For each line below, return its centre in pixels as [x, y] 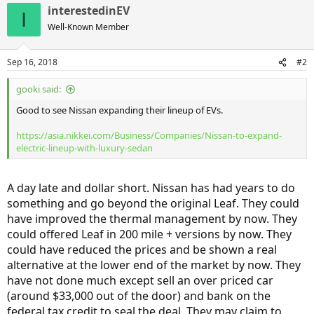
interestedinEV [89, 11]
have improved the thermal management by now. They [152, 219]
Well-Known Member [88, 27]
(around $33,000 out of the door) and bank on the [139, 296]
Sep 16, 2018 [32, 62]
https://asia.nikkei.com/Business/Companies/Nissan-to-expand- [149, 135]
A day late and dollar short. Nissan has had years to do [151, 188]
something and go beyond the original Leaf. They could [153, 203]
